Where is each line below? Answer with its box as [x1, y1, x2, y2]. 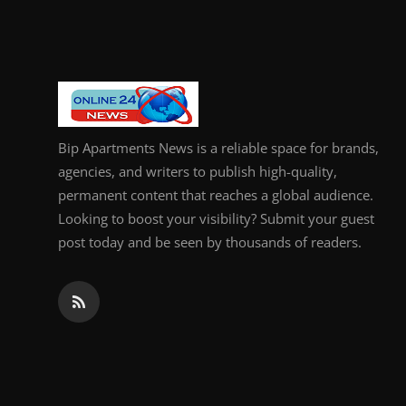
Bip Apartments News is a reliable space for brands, [58, 138, 379, 157]
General [14, 6, 66, 24]
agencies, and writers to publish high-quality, [58, 161, 337, 180]
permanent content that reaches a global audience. [58, 185, 373, 204]
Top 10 [14, 51, 60, 69]
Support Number [14, 140, 129, 158]
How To [14, 95, 67, 113]
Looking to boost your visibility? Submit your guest [58, 208, 374, 227]
